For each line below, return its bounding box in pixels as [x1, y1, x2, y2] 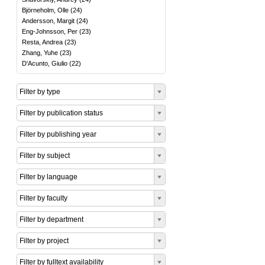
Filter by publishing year [20, 130, 96, 138]
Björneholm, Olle [22, 7, 69, 14]
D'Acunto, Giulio [22, 60, 67, 67]
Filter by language [20, 173, 77, 181]
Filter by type [20, 88, 60, 96]
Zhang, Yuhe [22, 49, 58, 56]
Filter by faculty [20, 194, 67, 202]
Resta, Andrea [22, 38, 63, 46]
